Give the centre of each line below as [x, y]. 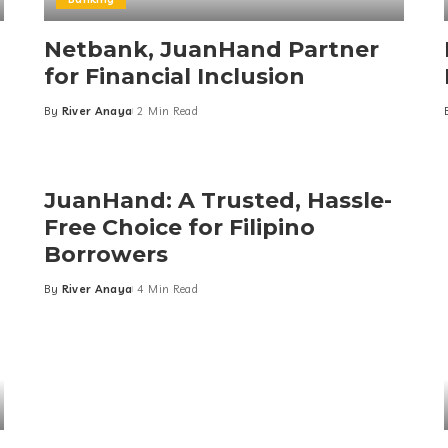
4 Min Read [167, 289]
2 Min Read [167, 111]
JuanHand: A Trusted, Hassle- [217, 201]
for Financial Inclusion [174, 77]
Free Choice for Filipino [179, 228]
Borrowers [105, 255]
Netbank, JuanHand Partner [211, 50]
